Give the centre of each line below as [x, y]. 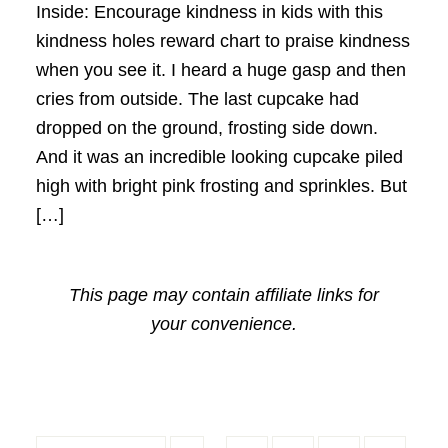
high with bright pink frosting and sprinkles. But [221, 185]
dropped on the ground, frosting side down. [206, 127]
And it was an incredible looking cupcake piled [219, 156]
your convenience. [223, 323]
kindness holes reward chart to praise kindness [222, 40]
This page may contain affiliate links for [223, 294]
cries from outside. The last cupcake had [197, 98]
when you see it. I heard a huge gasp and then [220, 69]
